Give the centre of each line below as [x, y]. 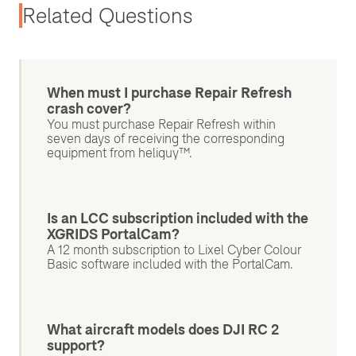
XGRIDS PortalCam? [113, 234]
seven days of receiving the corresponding [166, 139]
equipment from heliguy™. [120, 153]
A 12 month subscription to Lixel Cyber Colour [174, 250]
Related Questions [108, 16]
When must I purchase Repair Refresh [169, 93]
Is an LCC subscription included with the [178, 219]
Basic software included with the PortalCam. [170, 264]
